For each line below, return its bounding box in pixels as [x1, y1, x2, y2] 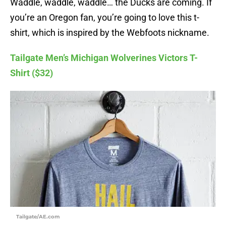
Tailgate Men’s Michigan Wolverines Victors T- [10, 52, 198, 64]
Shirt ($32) [10, 68, 53, 79]
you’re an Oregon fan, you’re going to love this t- [10, 12, 199, 23]
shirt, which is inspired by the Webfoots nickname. [10, 27, 209, 38]
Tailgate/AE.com [16, 213, 60, 220]
